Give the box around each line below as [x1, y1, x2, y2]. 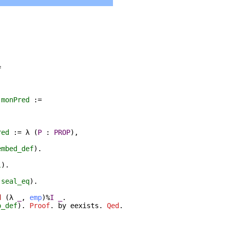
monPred [1, 95, 30, 104]
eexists [70, 201, 99, 210]
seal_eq [1, 177, 30, 185]
